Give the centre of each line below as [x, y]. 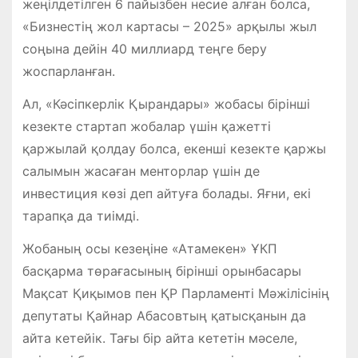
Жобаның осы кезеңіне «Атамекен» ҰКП [149, 248]
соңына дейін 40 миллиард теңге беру [144, 48]
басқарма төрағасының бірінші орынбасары [161, 270]
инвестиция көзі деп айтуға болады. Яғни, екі [166, 193]
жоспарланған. [68, 71]
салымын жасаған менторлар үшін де [141, 171]
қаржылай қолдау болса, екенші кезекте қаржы [174, 148]
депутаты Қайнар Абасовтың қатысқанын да [164, 315]
